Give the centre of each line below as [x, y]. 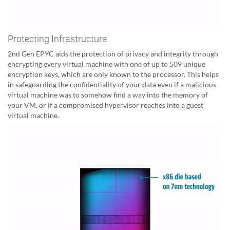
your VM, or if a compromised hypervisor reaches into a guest [106, 105]
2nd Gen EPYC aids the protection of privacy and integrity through [113, 53]
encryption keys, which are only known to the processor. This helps [113, 74]
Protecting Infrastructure [57, 39]
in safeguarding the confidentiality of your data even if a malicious [112, 84]
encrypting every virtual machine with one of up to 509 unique [107, 64]
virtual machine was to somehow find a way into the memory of [108, 94]
